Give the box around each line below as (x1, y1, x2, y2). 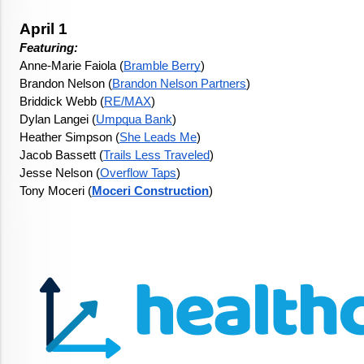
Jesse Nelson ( (19, 167, 100, 180)
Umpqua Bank (96, 113, 172, 127)
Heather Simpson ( (19, 131, 119, 145)
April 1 (19, 20, 67, 38)
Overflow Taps (100, 167, 176, 180)
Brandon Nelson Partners (112, 77, 246, 91)
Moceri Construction (92, 184, 209, 198)
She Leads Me (119, 131, 197, 145)
